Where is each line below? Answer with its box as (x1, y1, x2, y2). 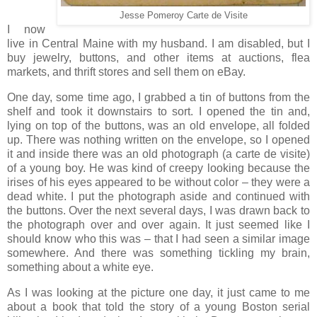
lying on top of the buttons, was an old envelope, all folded (7, 119, 310, 132)
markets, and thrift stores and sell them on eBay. (7, 65, 251, 78)
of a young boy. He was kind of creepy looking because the (7, 161, 310, 174)
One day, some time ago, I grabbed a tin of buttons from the (7, 91, 310, 103)
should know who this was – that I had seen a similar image (7, 232, 310, 245)
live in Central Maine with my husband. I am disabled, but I (7, 37, 310, 50)
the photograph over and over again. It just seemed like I (7, 218, 310, 231)
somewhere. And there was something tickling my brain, (7, 246, 310, 259)
